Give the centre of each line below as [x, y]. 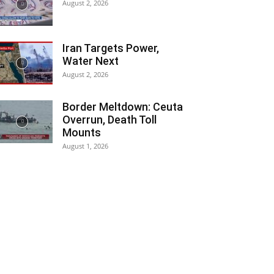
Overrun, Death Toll [109, 120]
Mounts [82, 132]
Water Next [91, 61]
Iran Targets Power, [111, 48]
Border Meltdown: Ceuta [123, 107]
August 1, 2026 [85, 146]
